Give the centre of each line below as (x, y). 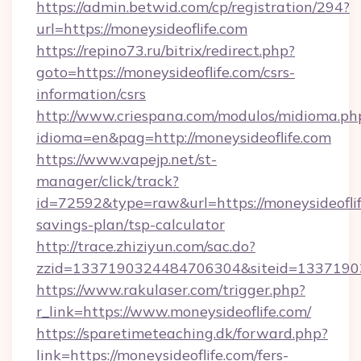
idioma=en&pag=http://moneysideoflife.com (184, 137)
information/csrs (91, 94)
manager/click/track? (108, 181)
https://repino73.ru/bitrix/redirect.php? (166, 50)
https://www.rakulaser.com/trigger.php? (171, 290)
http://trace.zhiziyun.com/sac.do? (146, 246)
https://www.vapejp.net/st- (127, 159)
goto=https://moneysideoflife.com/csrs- (166, 72)
